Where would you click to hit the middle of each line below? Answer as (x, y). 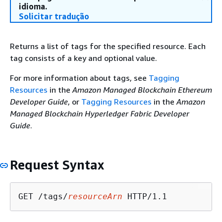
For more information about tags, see (79, 78)
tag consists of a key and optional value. (83, 58)
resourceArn (95, 196)
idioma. (33, 6)
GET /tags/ (43, 196)
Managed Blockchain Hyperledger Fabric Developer (100, 113)
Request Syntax (57, 165)
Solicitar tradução (54, 16)
